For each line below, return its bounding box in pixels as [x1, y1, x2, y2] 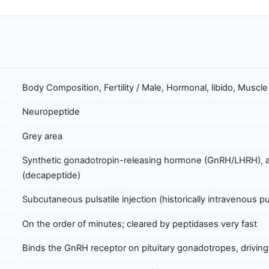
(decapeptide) [22, 170, 80, 181]
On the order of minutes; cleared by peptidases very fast [22, 218, 257, 229]
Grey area [22, 130, 62, 142]
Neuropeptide [22, 106, 80, 118]
